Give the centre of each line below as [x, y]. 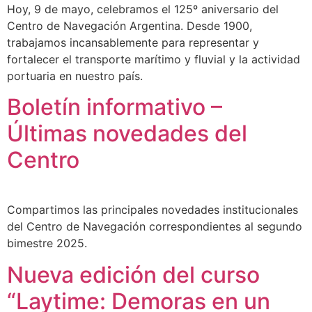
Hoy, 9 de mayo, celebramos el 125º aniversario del [143, 9]
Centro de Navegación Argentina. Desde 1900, [130, 25]
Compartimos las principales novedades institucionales [153, 210]
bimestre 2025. [47, 243]
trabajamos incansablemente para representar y [133, 42]
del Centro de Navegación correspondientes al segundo [155, 227]
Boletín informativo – [115, 107]
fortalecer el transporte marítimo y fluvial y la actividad [154, 59]
